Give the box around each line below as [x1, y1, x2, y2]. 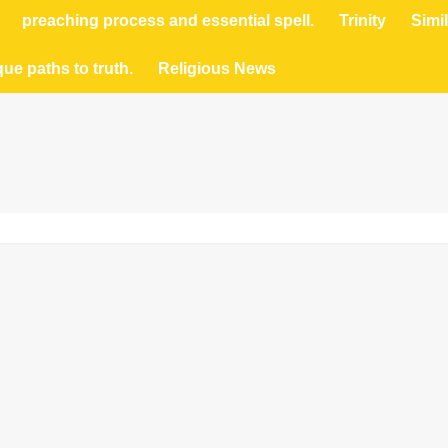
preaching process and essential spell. [21, 12, 314, 29]
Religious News [157, 60, 276, 77]
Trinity [338, 12, 386, 29]
